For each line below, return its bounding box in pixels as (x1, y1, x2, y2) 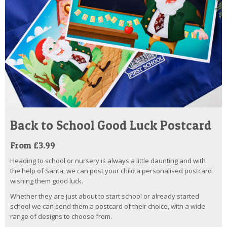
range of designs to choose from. (10, 212, 112, 221)
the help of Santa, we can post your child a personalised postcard (10, 166, 212, 176)
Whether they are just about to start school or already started (10, 192, 199, 201)
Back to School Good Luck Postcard (10, 118, 211, 133)
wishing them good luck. (10, 176, 83, 186)
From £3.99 (10, 140, 55, 151)
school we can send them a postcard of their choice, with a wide (10, 202, 205, 211)
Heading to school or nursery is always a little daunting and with (10, 156, 206, 166)
